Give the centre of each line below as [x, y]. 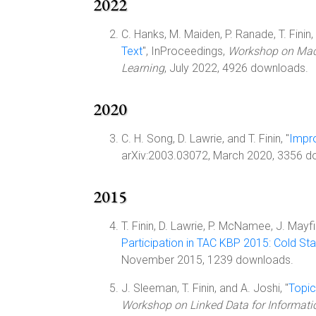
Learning [143, 68]
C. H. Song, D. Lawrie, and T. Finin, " [205, 139]
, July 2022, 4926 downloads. [236, 68]
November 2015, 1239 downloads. [207, 260]
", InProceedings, [185, 51]
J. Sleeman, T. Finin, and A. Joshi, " [205, 288]
